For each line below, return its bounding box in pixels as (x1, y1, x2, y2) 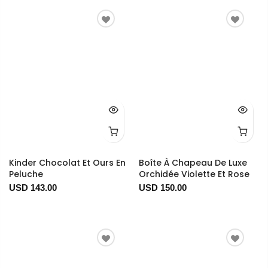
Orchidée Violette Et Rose (138, 168, 249, 181)
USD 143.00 (9, 182, 57, 193)
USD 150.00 (138, 182, 187, 193)
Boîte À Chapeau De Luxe (138, 157, 247, 169)
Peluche (9, 168, 43, 181)
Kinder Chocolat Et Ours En (9, 157, 126, 169)
